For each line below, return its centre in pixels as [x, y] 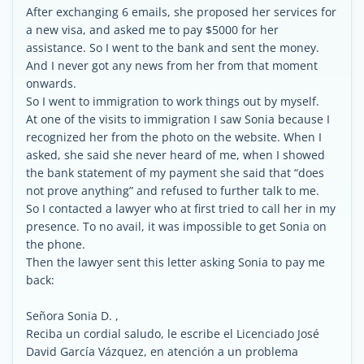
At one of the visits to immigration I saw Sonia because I [178, 119]
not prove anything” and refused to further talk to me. [173, 191]
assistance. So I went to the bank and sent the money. [173, 48]
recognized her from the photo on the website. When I [174, 137]
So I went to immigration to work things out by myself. [173, 101]
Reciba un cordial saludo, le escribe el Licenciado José [173, 334]
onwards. [51, 83]
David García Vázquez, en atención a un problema [162, 351]
